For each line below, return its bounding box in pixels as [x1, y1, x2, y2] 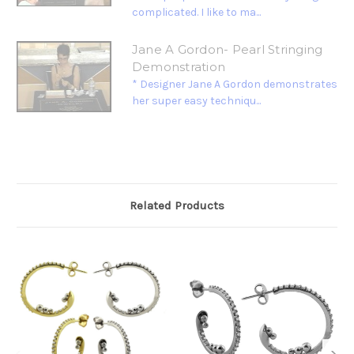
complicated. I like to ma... [131, 6, 261, 20]
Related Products [130, 198, 224, 213]
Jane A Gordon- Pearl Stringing [131, 42, 323, 58]
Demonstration [131, 59, 226, 75]
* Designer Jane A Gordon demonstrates [131, 77, 337, 92]
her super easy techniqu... [131, 94, 261, 108]
